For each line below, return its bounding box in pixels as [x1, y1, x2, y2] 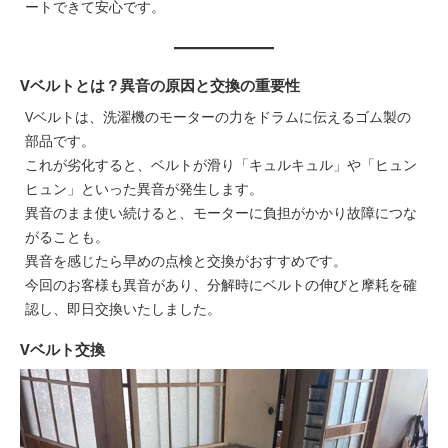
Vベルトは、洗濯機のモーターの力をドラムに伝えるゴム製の [25, 106, 411, 126]
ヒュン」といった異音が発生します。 [25, 178, 263, 198]
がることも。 [25, 226, 109, 246]
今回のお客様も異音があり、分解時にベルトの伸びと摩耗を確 [25, 274, 417, 294]
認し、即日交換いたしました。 [25, 298, 221, 318]
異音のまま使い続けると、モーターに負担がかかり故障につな [25, 202, 417, 222]
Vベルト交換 [20, 338, 105, 359]
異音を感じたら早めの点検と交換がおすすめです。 [25, 250, 347, 270]
